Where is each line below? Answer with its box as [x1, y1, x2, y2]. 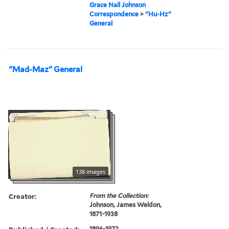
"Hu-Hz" [145, 10, 172, 18]
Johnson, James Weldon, [89, 200, 162, 209]
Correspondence [89, 10, 139, 18]
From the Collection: [89, 191, 149, 199]
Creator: [9, 191, 37, 201]
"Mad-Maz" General [9, 64, 82, 74]
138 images [76, 167, 105, 175]
